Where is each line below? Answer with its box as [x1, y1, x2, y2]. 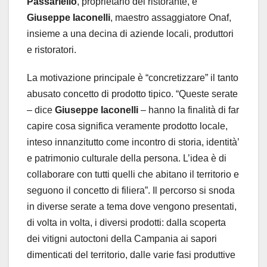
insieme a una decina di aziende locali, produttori [27, 29, 234, 39]
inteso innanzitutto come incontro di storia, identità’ [27, 137, 239, 148]
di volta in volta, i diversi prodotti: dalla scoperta [27, 218, 226, 228]
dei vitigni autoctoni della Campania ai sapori [27, 234, 217, 244]
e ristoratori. [27, 45, 76, 55]
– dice [27, 105, 55, 116]
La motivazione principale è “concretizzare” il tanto [27, 73, 238, 83]
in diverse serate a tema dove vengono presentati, [27, 201, 237, 212]
